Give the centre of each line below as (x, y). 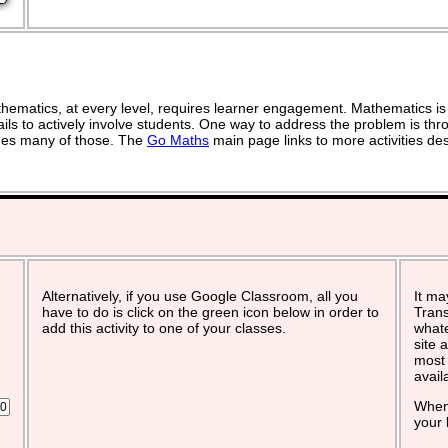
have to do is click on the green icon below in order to (210, 312)
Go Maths (178, 139)
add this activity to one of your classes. (164, 328)
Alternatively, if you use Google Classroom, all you (200, 296)
